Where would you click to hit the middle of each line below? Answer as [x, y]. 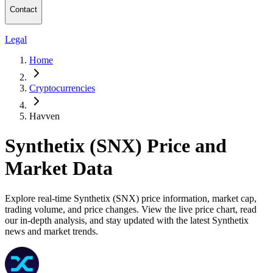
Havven [44, 116]
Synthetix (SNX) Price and [116, 146]
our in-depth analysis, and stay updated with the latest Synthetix [127, 220]
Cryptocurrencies [62, 88]
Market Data [59, 168]
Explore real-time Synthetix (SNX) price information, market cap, [131, 198]
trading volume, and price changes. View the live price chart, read [131, 209]
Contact [23, 10]
